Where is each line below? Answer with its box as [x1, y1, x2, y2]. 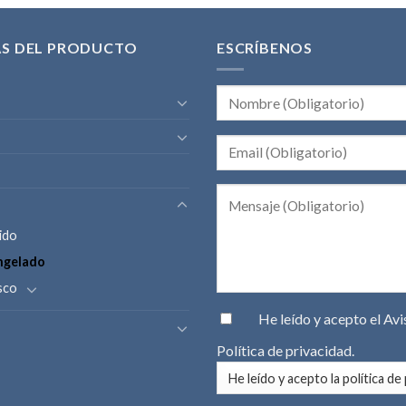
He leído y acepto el [258, 309, 384, 327]
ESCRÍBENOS [217, 38, 313, 56]
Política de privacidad [217, 341, 352, 359]
